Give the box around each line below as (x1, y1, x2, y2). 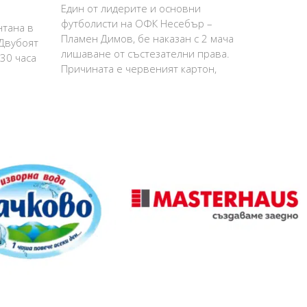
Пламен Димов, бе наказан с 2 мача (60, 32, 234, 46)
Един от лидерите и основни (60, 1, 201, 16)
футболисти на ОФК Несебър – (60, 16, 212, 31)
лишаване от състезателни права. (60, 47, 230, 61)
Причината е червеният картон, (60, 62, 217, 76)
